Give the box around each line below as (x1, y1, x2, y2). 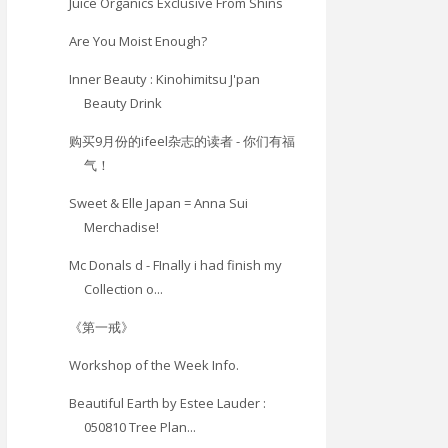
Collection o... (84, 279, 164, 298)
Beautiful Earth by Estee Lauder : (69, 393, 267, 412)
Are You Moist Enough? (69, 31, 208, 50)
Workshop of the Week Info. (69, 355, 240, 374)
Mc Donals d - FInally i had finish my (69, 255, 283, 274)
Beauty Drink (84, 93, 163, 112)
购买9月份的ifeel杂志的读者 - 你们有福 (69, 131, 296, 150)
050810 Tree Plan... (84, 417, 197, 436)
